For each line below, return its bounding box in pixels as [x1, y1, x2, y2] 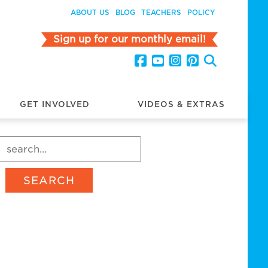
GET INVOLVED [19, 99, 90, 109]
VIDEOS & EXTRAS [138, 99, 226, 109]
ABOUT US [71, 8, 110, 17]
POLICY [187, 8, 215, 17]
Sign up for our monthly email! [53, 33, 206, 45]
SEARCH [23, 173, 75, 187]
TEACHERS [141, 8, 182, 17]
